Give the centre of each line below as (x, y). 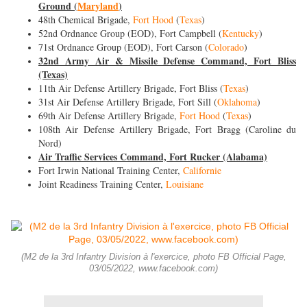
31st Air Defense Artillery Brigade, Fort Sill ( (128, 102)
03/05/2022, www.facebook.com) (153, 269)
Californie (204, 171)
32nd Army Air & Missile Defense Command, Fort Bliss (167, 61)
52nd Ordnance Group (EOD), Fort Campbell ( (130, 34)
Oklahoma (237, 102)
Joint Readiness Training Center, (102, 184)
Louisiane (185, 184)
